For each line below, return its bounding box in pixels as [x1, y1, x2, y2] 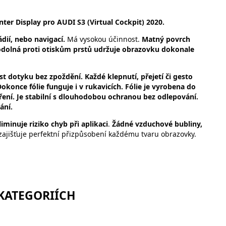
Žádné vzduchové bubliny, [110, 119, 202, 129]
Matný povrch [142, 34, 190, 44]
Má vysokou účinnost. [67, 34, 142, 44]
